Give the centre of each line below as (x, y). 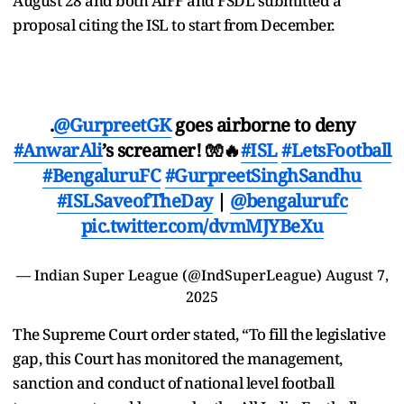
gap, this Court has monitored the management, (178, 358)
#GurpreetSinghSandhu (263, 175)
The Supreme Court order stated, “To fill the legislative (199, 334)
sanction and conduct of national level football (174, 382)
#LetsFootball (336, 150)
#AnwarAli (57, 150)
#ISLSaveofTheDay (134, 200)
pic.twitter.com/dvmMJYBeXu (202, 225)
